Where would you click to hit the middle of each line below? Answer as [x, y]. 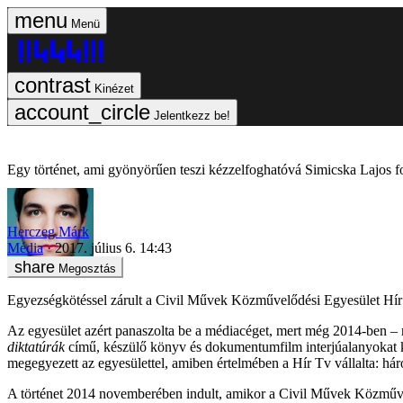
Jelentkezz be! [192, 116]
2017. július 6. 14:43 [113, 247]
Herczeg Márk [48, 231]
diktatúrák [36, 346]
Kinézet [114, 89]
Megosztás [87, 268]
